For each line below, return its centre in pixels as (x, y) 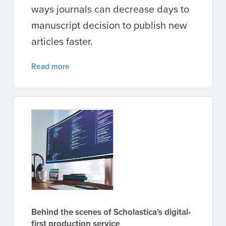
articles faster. (62, 41)
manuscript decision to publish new (109, 25)
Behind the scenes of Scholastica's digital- (111, 212)
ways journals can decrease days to (110, 9)
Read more (50, 66)
